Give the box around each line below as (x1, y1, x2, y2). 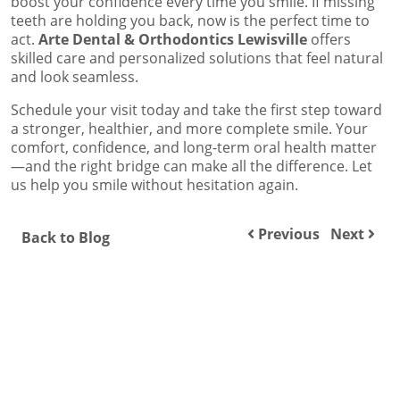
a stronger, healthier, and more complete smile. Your (11, 119, 368, 139)
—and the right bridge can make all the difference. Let (11, 156, 372, 177)
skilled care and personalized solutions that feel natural (11, 48, 383, 69)
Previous (254, 224, 320, 245)
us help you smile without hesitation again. (11, 175, 298, 196)
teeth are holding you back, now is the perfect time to (11, 11, 370, 31)
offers (307, 29, 351, 50)
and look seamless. (11, 67, 138, 87)
